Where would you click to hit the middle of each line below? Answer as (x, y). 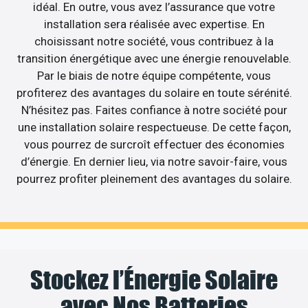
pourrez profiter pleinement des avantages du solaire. (154, 178)
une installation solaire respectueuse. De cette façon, (154, 127)
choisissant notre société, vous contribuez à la (154, 41)
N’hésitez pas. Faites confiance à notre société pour (154, 110)
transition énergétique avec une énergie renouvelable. (154, 58)
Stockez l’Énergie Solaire (154, 280)
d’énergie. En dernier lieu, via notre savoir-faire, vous (154, 161)
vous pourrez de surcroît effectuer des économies (154, 144)
